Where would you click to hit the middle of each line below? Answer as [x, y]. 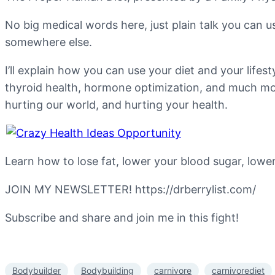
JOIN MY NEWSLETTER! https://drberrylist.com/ [130, 189]
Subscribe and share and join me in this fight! [122, 218]
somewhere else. [48, 42]
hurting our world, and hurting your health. [116, 105]
